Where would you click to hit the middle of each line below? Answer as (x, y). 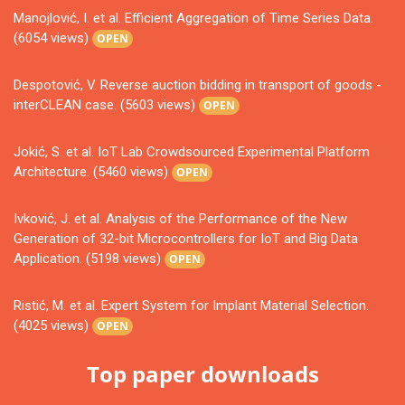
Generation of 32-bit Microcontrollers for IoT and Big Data (186, 239)
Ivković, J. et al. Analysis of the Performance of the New (180, 219)
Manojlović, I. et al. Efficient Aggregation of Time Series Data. (193, 19)
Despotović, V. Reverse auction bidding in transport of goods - (198, 85)
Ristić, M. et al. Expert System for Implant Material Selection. (191, 306)
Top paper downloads (202, 374)
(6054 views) (53, 38)
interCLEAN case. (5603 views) (106, 105)
